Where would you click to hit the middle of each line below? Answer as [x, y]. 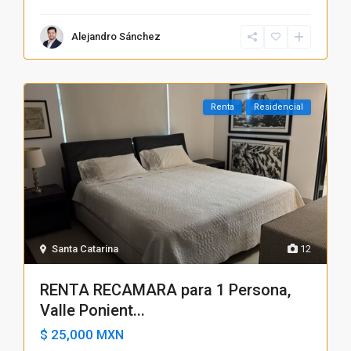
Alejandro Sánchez [116, 36]
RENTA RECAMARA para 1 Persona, [166, 289]
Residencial [278, 107]
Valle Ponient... [93, 310]
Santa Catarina [85, 248]
